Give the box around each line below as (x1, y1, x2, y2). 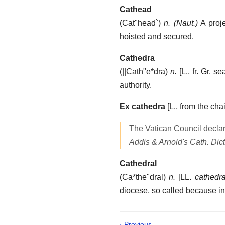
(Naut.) (173, 19, 198, 28)
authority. (120, 81, 152, 90)
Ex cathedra (120, 102, 165, 111)
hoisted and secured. (120, 32, 194, 41)
